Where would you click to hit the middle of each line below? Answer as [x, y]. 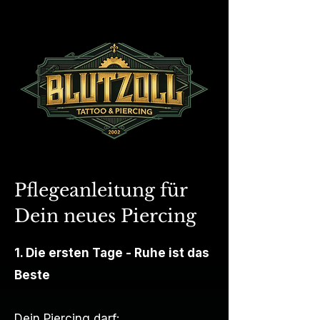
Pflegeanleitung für [101, 190]
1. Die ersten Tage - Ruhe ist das [112, 253]
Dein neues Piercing [105, 216]
